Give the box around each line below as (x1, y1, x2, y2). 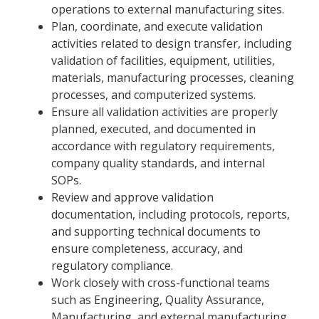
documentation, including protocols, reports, (51, 206, 290, 222)
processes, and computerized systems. (51, 86, 256, 103)
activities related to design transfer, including (51, 35, 292, 51)
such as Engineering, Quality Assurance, (51, 291, 264, 308)
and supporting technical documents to (51, 223, 261, 239)
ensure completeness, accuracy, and (51, 240, 243, 256)
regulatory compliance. (51, 257, 173, 273)
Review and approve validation (51, 189, 214, 205)
